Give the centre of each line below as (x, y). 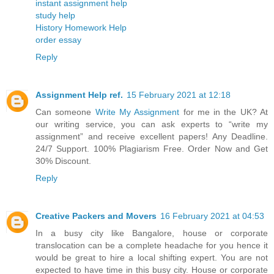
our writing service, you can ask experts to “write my (152, 124)
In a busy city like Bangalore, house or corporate (152, 233)
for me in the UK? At (224, 112)
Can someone (65, 112)
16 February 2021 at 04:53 (212, 216)
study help (55, 15)
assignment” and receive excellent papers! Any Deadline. (152, 136)
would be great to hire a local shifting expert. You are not (152, 257)
